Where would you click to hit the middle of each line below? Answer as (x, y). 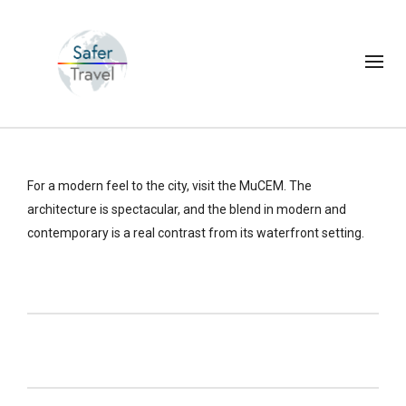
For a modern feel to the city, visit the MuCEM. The (169, 185)
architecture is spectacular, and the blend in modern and (187, 209)
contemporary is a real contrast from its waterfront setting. (196, 232)
